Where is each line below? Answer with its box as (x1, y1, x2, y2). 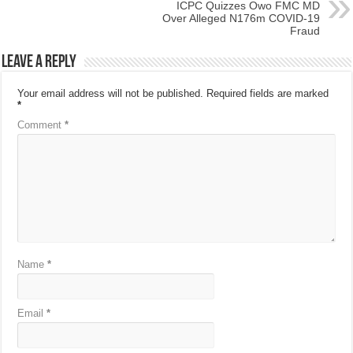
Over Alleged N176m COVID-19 (162, 12, 320, 25)
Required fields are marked (206, 87, 329, 100)
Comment (17, 119, 65, 132)
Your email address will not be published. (17, 87, 204, 100)
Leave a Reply (2, 54, 77, 72)
